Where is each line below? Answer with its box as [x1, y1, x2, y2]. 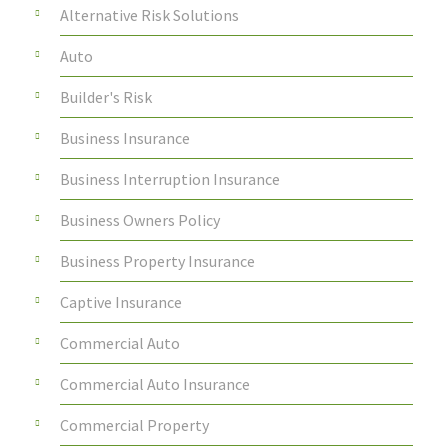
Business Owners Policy [60, 210, 220, 231]
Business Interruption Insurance [60, 169, 280, 190]
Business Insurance [60, 128, 190, 149]
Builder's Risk [60, 87, 152, 108]
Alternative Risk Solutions [60, 5, 239, 26]
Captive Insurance [60, 292, 182, 313]
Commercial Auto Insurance [60, 374, 250, 395]
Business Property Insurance [60, 251, 255, 272]
